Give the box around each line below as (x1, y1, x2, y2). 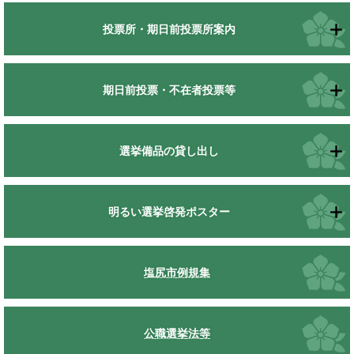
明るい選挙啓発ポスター (108, 205, 230, 218)
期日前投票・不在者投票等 (103, 83, 235, 96)
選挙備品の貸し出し (119, 144, 219, 157)
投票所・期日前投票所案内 (103, 22, 235, 36)
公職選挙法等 (144, 326, 210, 340)
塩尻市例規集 (144, 265, 210, 279)
